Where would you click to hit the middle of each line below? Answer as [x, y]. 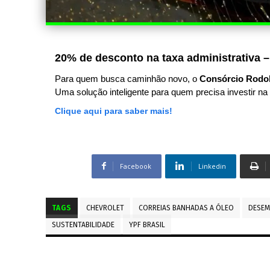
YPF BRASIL [147, 224]
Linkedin [212, 166]
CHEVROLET [105, 208]
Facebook [135, 166]
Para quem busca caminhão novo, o [127, 78]
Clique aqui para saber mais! [114, 111]
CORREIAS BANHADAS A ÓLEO [186, 208]
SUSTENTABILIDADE [83, 224]
